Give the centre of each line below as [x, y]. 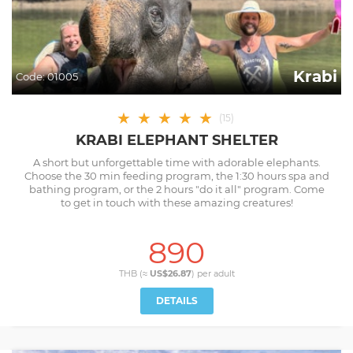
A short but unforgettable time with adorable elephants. [176, 162]
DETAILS [176, 301]
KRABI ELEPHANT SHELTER [176, 140]
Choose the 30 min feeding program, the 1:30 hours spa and [176, 176]
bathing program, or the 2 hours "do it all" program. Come [176, 189]
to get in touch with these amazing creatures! [176, 203]
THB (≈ [134, 273]
